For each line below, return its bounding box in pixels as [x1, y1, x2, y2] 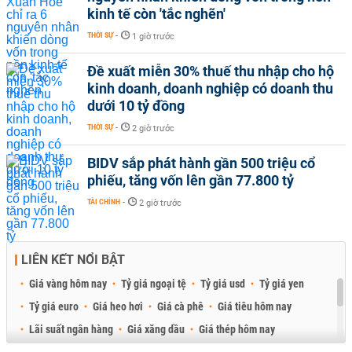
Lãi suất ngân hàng [29, 322, 113, 335]
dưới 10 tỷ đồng [87, 97, 185, 114]
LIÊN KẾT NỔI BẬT [21, 251, 125, 267]
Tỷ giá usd [200, 277, 245, 290]
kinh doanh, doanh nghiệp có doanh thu [87, 79, 333, 97]
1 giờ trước [132, 31, 174, 42]
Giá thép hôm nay [199, 322, 275, 335]
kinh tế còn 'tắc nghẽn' [87, 5, 225, 22]
